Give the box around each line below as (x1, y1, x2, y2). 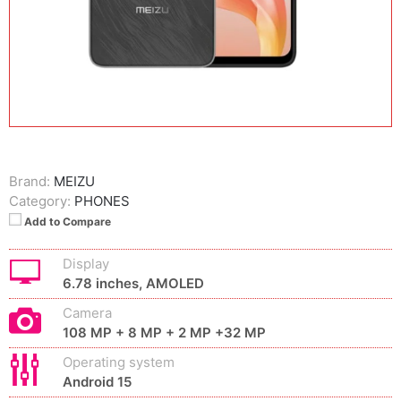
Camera (63, 304, 112, 321)
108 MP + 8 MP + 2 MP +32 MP (63, 324, 266, 341)
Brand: (9, 173, 50, 190)
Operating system (63, 354, 175, 371)
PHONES (74, 192, 130, 209)
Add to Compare (24, 215, 111, 228)
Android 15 (63, 373, 132, 390)
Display (63, 255, 109, 272)
